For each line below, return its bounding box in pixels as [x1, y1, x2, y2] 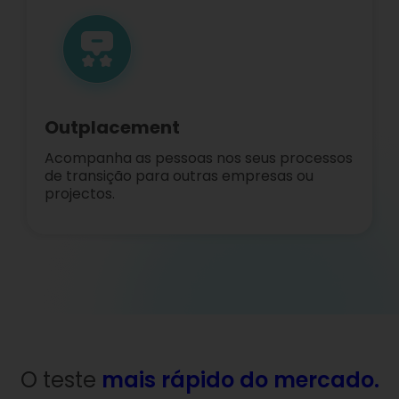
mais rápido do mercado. [101, 364, 379, 395]
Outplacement [45, 115, 180, 141]
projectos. [45, 183, 115, 205]
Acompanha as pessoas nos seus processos [45, 148, 353, 169]
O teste [20, 364, 102, 395]
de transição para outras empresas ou [45, 166, 313, 187]
